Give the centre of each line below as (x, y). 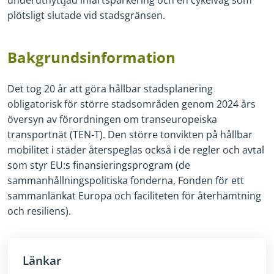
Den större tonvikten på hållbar (180, 134)
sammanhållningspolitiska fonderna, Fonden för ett (126, 180)
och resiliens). (39, 211)
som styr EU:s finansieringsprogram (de (99, 165)
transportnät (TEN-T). (57, 134)
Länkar (42, 261)
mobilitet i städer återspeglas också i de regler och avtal (136, 150)
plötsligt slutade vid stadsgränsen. (86, 15)
